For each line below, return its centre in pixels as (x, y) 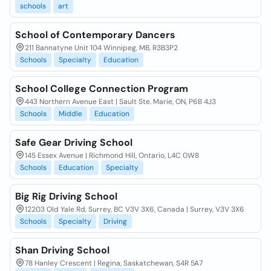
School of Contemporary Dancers (95, 35)
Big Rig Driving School (66, 196)
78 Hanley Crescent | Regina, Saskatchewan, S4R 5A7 (114, 263)
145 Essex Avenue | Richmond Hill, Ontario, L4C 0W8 (112, 155)
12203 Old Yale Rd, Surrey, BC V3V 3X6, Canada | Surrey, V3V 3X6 (135, 209)
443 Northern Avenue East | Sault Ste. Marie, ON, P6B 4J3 (120, 102)
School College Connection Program (102, 89)
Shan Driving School (62, 250)
